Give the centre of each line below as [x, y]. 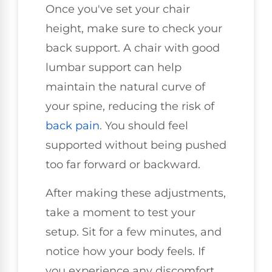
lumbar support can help [114, 68]
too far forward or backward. [123, 165]
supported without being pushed [136, 145]
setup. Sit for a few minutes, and [134, 232]
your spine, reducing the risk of [130, 107]
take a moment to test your [121, 212]
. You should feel [144, 126]
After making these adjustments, [136, 193]
